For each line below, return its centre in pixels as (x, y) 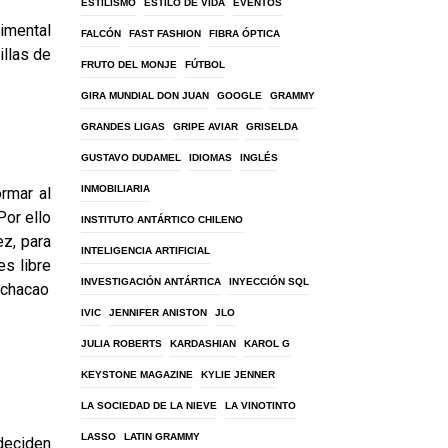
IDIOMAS (210, 157)
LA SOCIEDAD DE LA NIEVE (149, 405)
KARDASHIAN (203, 343)
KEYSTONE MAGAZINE (137, 374)
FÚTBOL (205, 64)
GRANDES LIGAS (123, 126)
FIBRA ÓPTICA (244, 33)
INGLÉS (259, 157)
